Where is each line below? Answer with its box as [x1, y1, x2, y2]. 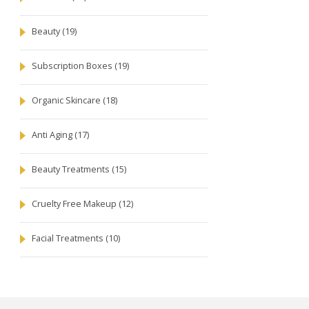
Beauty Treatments [32, 163, 112, 175]
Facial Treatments [32, 232, 106, 244]
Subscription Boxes [32, 59, 114, 72]
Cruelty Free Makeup [32, 197, 119, 210]
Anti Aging [32, 128, 74, 141]
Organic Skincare [32, 94, 103, 106]
